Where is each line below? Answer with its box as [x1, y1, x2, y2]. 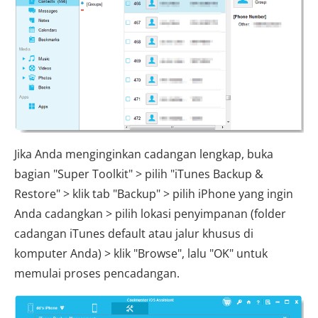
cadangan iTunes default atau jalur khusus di [14, 225, 253, 241]
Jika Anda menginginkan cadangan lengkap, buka [14, 146, 273, 162]
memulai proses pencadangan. [14, 265, 180, 281]
